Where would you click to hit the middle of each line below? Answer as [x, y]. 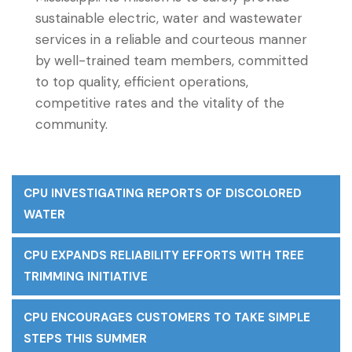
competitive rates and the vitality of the [160, 103]
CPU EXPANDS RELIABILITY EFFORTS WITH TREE [164, 255]
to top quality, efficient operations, [142, 82]
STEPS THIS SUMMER [85, 339]
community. [71, 124]
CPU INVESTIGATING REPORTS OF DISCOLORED [163, 193]
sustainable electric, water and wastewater [169, 18]
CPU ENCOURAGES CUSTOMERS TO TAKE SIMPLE [167, 317]
